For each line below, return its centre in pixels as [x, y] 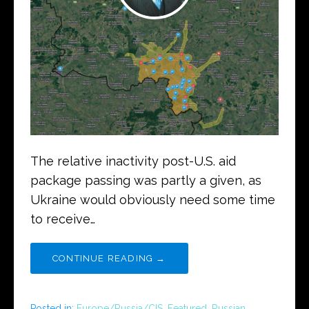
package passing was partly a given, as [146, 180]
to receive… [63, 219]
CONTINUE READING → [109, 258]
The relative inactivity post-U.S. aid [133, 161]
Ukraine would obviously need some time [153, 199]
